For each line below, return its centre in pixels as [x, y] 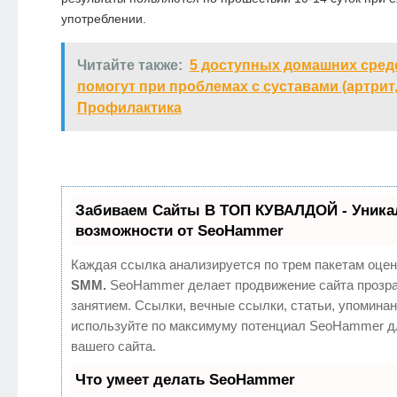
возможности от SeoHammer [179, 231]
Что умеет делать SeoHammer [185, 380]
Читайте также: [129, 66]
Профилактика [129, 108]
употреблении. [103, 19]
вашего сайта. [113, 346]
